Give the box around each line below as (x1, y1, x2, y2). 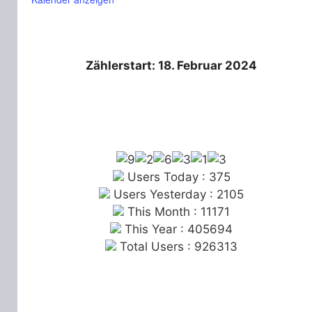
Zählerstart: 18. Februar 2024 (86, 58, 258, 72)
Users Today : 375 (123, 169, 231, 184)
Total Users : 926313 (116, 239, 238, 253)
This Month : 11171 (124, 204, 231, 219)
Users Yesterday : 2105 (110, 187, 244, 201)
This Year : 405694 (121, 221, 233, 236)
